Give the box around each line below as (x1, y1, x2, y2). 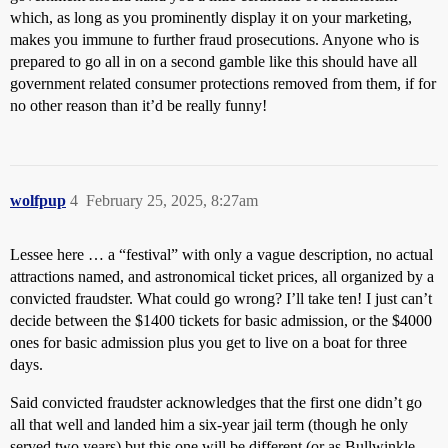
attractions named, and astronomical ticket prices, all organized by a (10, 268, 434, 285)
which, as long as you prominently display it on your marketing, (10, 9, 412, 26)
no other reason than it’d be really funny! (10, 97, 267, 114)
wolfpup (10, 192, 66, 209)
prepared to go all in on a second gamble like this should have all (10, 53, 417, 70)
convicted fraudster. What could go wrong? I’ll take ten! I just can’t (10, 290, 432, 307)
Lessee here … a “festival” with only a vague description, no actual (10, 246, 433, 263)
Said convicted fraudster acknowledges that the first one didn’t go (10, 394, 422, 411)
